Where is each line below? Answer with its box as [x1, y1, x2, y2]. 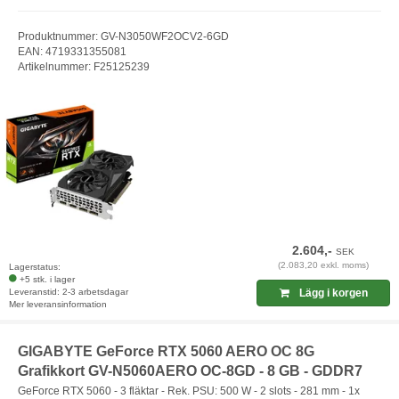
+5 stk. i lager [20, 274, 75, 285]
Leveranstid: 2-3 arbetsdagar [9, 287, 128, 297]
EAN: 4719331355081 [18, 45, 126, 58]
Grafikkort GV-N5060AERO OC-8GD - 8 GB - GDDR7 [18, 363, 362, 379]
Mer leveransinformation [9, 299, 107, 310]
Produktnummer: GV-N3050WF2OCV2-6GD [18, 29, 229, 43]
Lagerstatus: [9, 262, 61, 273]
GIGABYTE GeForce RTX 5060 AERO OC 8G [18, 344, 314, 360]
